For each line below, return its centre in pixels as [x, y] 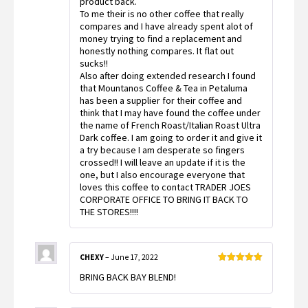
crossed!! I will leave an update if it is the [163, 163]
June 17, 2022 [134, 257]
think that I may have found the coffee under [170, 113]
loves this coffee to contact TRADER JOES [165, 187]
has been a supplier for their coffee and [161, 101]
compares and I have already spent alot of [166, 26]
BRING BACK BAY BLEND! [128, 277]
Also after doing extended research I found [168, 76]
